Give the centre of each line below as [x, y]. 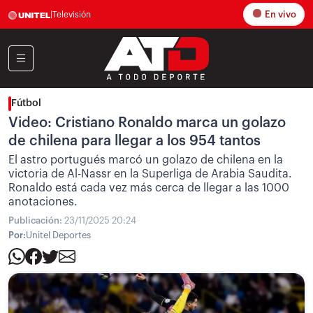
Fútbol [26, 103]
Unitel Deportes [58, 235]
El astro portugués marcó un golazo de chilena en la [146, 160]
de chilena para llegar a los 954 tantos [134, 141]
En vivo [279, 15]
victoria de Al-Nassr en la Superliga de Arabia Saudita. [150, 174]
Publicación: [36, 220]
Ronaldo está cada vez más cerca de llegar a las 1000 [149, 188]
